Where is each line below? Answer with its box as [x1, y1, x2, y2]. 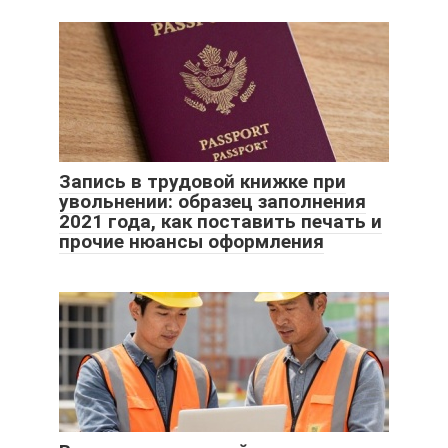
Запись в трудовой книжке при [59, 169, 346, 193]
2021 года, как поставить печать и [59, 209, 382, 233]
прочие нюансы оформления [59, 229, 324, 253]
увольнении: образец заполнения [59, 189, 366, 213]
